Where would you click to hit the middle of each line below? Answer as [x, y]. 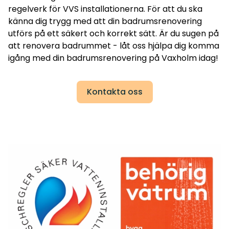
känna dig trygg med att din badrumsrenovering [105, 21]
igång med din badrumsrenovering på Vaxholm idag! [113, 58]
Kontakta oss [114, 92]
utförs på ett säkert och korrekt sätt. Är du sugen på [113, 34]
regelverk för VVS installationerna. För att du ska [105, 9]
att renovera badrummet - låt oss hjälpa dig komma [114, 46]
